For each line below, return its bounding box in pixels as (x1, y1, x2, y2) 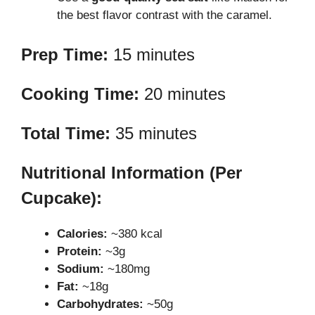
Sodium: (57, 262, 104, 276)
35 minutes (110, 123, 197, 143)
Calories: (57, 226, 108, 240)
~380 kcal (108, 226, 162, 240)
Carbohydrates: (57, 297, 143, 311)
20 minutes (139, 84, 226, 103)
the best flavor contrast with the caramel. (57, 8, 272, 22)
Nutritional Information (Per (21, 162, 242, 182)
